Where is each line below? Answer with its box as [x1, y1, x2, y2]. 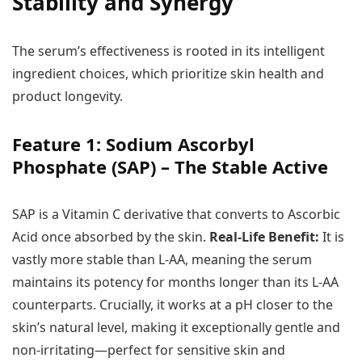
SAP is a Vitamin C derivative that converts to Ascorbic [12, 204, 340, 223]
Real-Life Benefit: [209, 227, 319, 246]
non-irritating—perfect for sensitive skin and [12, 340, 285, 359]
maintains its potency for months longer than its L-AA [12, 272, 339, 291]
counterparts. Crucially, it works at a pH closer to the [12, 295, 333, 314]
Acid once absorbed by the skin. [12, 227, 209, 246]
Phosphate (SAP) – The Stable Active [12, 154, 328, 179]
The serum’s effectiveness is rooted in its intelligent [12, 41, 325, 60]
